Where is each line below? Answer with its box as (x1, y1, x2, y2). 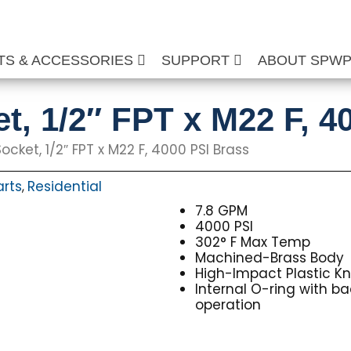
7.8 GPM (195, 201, 248, 220)
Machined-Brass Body (195, 248, 345, 267)
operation (195, 295, 262, 314)
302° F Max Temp (195, 233, 311, 251)
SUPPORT (161, 52, 234, 68)
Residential (27, 176, 102, 196)
